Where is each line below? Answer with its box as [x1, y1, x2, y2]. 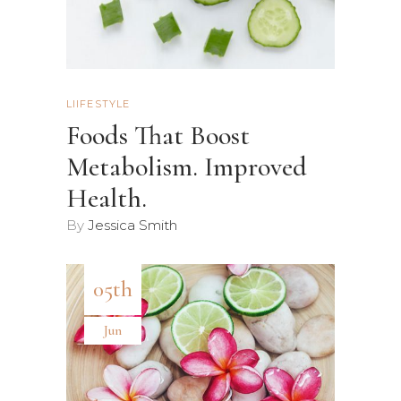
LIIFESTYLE [66, 98, 130, 111]
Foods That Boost [66, 119, 250, 153]
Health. [66, 182, 147, 216]
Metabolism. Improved [66, 150, 307, 184]
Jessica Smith [88, 217, 177, 235]
